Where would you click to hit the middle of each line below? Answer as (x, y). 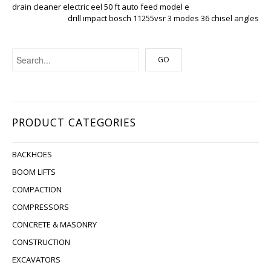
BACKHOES (32, 154)
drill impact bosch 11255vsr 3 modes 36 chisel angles (163, 18)
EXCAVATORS (36, 260)
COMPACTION (37, 189)
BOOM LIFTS (34, 172)
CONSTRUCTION (41, 242)
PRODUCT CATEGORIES (74, 122)
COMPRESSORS (41, 207)
